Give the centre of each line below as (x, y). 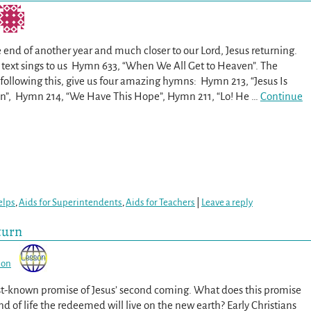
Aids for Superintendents (70, 203)
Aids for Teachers (160, 203)
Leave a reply (227, 203)
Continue (281, 96)
